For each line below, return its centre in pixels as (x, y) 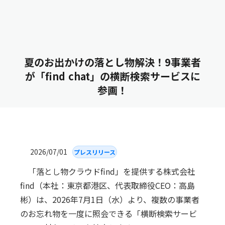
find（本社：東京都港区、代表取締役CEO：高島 (108, 185)
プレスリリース (95, 152)
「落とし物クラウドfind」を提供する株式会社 (108, 171)
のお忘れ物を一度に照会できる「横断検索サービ (109, 213)
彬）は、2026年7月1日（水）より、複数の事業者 (110, 199)
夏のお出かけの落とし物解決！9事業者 (113, 62)
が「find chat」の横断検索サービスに (113, 76)
